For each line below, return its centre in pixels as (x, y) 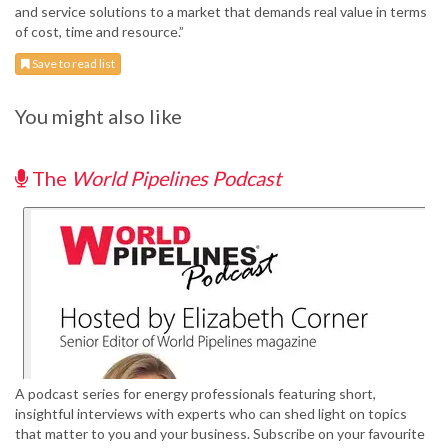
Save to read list (72, 64)
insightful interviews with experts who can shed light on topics (211, 414)
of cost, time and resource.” (99, 32)
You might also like (98, 116)
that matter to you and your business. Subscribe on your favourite (220, 434)
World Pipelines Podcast (176, 178)
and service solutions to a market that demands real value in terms (221, 12)
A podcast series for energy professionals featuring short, (195, 394)
